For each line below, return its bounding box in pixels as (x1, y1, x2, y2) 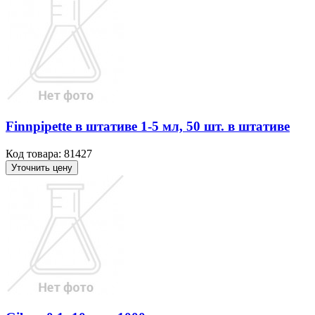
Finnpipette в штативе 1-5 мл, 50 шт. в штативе (6, 118, 290, 134)
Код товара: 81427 (6, 147, 92, 160)
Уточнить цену (11, 162, 72, 173)
